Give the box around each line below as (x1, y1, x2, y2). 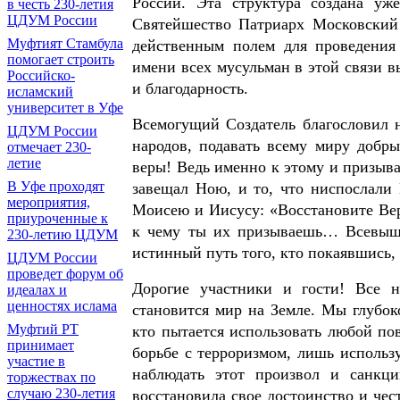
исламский (7, 84, 73, 99)
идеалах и (7, 282, 67, 297)
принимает (7, 337, 74, 353)
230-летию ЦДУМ (7, 227, 118, 242)
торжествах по (7, 370, 96, 385)
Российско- (7, 68, 75, 83)
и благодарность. (132, 79, 248, 97)
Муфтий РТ (7, 321, 79, 337)
